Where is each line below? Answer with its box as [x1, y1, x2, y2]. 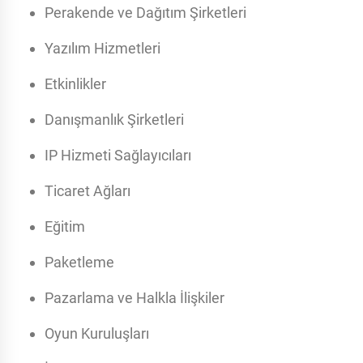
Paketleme [45, 254, 114, 271]
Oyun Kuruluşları [45, 325, 149, 343]
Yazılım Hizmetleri [45, 40, 160, 58]
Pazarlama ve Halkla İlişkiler [45, 289, 224, 307]
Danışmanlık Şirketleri [45, 111, 184, 129]
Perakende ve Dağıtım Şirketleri [45, 4, 246, 22]
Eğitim [45, 218, 85, 236]
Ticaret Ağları [45, 182, 130, 200]
